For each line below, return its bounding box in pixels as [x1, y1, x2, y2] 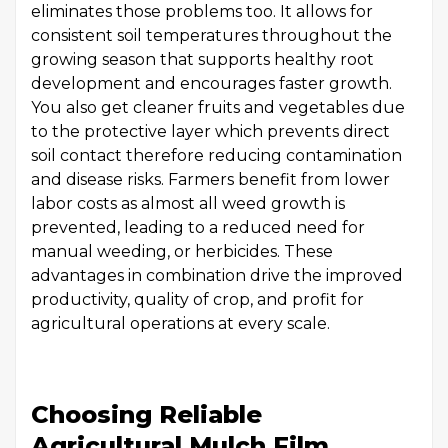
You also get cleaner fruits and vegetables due [31, 98, 405, 117]
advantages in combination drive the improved [31, 266, 403, 285]
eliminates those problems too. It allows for [31, 2, 373, 21]
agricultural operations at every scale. [31, 314, 330, 333]
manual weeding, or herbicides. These [31, 242, 333, 261]
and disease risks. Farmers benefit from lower [31, 170, 390, 189]
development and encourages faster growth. [31, 74, 392, 93]
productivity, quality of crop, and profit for [31, 290, 364, 309]
